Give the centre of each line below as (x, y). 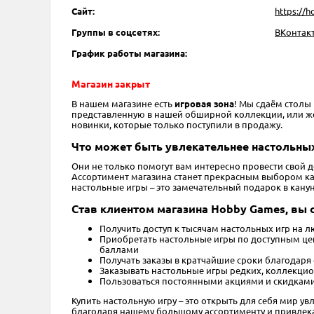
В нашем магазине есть (123, 104)
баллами (119, 249)
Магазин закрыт (111, 84)
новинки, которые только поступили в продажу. (177, 125)
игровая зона (204, 104)
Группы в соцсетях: (116, 32)
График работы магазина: (129, 53)
